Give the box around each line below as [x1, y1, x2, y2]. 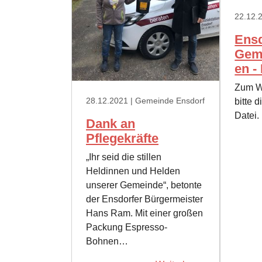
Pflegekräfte [86, 131, 158, 146]
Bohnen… [86, 236, 128, 247]
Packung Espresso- [86, 222, 167, 233]
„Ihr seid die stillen [86, 152, 161, 163]
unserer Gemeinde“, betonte [86, 180, 202, 191]
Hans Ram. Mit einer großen [86, 208, 203, 219]
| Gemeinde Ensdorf [128, 96, 205, 106]
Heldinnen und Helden [86, 166, 180, 177]
